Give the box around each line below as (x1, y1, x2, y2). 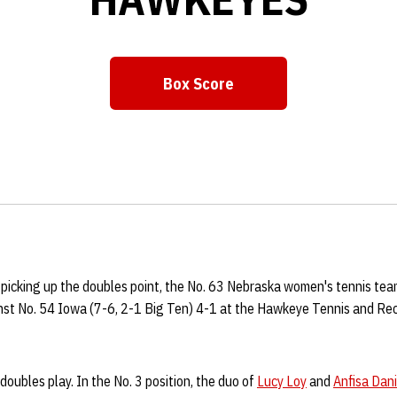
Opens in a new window (197, 83, 365, 105)
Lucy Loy (257, 372, 307, 390)
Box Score (163, 73, 234, 94)
